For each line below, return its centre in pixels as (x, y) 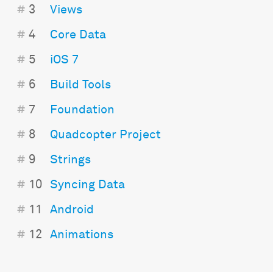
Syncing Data (87, 185)
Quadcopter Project (105, 135)
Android (72, 210)
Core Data (78, 35)
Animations (81, 235)
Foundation (82, 110)
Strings (70, 160)
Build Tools (80, 85)
